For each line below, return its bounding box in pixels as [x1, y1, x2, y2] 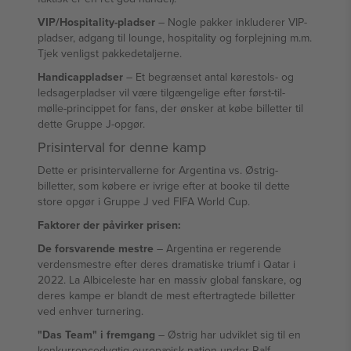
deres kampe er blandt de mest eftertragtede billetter [38, 288, 295, 303]
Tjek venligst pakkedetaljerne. [38, 45, 182, 61]
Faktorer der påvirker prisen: [38, 217, 181, 233]
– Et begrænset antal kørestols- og [123, 69, 294, 85]
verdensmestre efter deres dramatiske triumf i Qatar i [38, 256, 295, 272]
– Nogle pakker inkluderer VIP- [155, 14, 307, 30]
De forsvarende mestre [38, 241, 154, 256]
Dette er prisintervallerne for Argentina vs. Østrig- [38, 162, 278, 178]
